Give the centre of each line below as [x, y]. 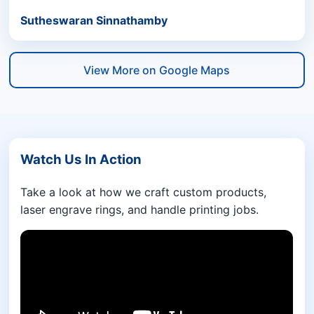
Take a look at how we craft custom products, [144, 192]
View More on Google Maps [157, 70]
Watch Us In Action [81, 159]
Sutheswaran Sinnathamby [94, 21]
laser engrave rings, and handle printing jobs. [140, 209]
